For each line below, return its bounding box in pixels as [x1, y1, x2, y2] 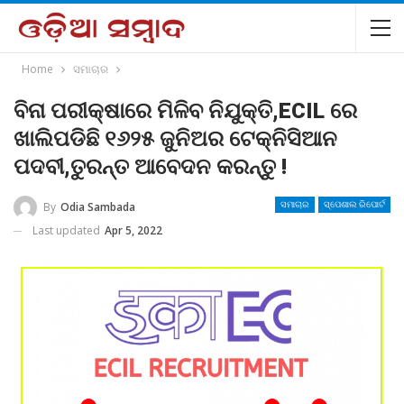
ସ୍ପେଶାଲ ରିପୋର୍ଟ [324, 199, 385, 209]
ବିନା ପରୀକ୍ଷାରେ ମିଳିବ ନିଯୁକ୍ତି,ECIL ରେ [14, 98, 357, 124]
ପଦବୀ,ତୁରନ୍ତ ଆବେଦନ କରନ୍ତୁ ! [14, 154, 287, 179]
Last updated [32, 222, 103, 238]
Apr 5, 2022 [105, 222, 162, 238]
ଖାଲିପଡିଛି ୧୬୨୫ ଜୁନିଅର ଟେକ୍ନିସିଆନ [14, 126, 337, 151]
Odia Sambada [60, 198, 135, 215]
